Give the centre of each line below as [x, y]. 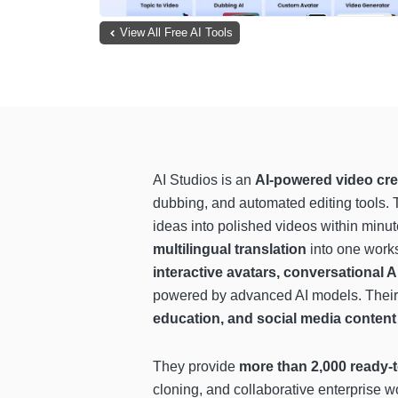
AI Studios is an [204, 179]
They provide [196, 366]
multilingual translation [230, 249]
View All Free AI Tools [176, 33]
